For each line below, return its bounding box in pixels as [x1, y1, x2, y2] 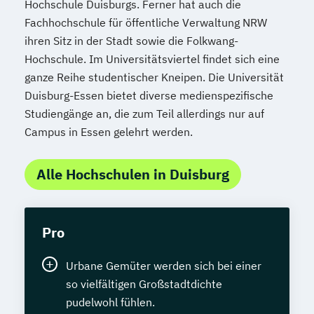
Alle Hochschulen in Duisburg [36, 165, 229, 184]
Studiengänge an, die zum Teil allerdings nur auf [25, 107, 264, 121]
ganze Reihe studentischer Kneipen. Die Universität [25, 70, 284, 85]
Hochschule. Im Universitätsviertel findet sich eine [25, 52, 280, 67]
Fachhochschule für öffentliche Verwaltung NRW [25, 15, 267, 30]
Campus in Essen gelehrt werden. [25, 125, 193, 139]
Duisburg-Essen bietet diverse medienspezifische [25, 88, 273, 103]
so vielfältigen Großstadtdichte [66, 277, 222, 292]
